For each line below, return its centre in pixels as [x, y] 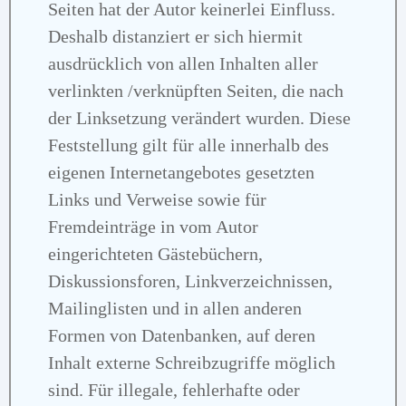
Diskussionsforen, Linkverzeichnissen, [190, 280]
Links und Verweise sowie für [157, 199]
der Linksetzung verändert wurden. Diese [199, 117]
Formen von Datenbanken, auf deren [182, 335]
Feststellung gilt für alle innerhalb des [188, 145]
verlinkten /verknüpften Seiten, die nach [196, 90]
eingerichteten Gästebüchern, [155, 253]
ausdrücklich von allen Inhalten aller [183, 63]
